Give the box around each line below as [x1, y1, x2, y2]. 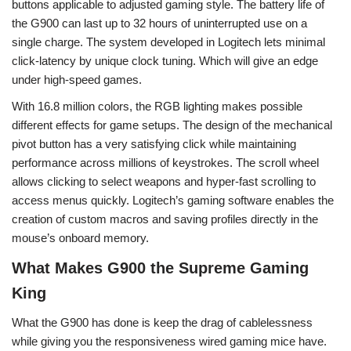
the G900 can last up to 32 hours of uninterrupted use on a [12, 16, 307, 30]
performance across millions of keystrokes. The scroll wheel [12, 156, 319, 169]
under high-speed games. [12, 73, 142, 86]
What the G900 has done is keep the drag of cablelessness [12, 316, 313, 329]
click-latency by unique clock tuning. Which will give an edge [12, 54, 318, 67]
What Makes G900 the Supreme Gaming [12, 259, 309, 277]
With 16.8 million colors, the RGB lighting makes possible [12, 100, 302, 113]
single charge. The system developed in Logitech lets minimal [12, 35, 325, 49]
